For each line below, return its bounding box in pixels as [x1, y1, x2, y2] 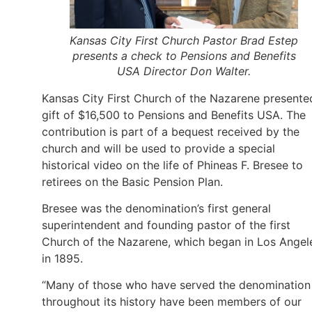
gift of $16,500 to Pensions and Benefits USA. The [42, 107, 306, 122]
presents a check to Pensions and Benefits [72, 48, 296, 63]
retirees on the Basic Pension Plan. [42, 174, 223, 189]
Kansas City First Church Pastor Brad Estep [70, 33, 298, 47]
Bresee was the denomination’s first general [42, 201, 271, 215]
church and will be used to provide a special [42, 141, 275, 155]
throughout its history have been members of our [42, 295, 302, 309]
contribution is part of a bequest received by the [42, 124, 299, 139]
